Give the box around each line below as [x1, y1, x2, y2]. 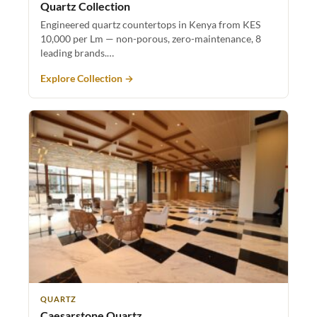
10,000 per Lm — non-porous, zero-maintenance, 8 [40, 32, 261, 45]
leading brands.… [40, 46, 114, 59]
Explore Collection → [40, 72, 134, 84]
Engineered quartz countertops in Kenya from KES [40, 18, 260, 30]
